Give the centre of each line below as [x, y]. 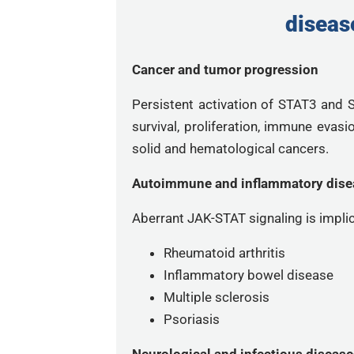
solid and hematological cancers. [230, 149]
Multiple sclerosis [217, 297]
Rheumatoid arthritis [224, 253]
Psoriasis [192, 319]
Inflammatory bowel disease [249, 275]
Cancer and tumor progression [225, 70]
